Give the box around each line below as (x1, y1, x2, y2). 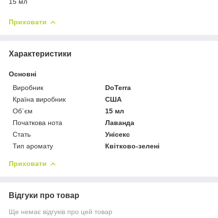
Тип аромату (13, 142, 53, 150)
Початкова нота (13, 118, 62, 127)
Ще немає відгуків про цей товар (9, 207, 112, 216)
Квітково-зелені (105, 142, 160, 150)
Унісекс (105, 130, 130, 138)
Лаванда (105, 118, 135, 127)
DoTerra (105, 83, 131, 91)
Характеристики (9, 49, 72, 58)
